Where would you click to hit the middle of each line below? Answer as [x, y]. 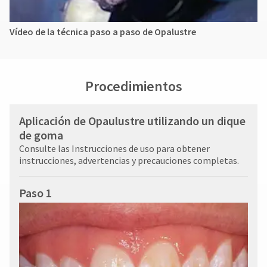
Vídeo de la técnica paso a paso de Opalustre [103, 31]
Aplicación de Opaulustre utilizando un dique [132, 120]
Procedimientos [133, 86]
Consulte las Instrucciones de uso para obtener [114, 148]
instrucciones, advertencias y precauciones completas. [129, 160]
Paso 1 [35, 193]
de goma [41, 135]
